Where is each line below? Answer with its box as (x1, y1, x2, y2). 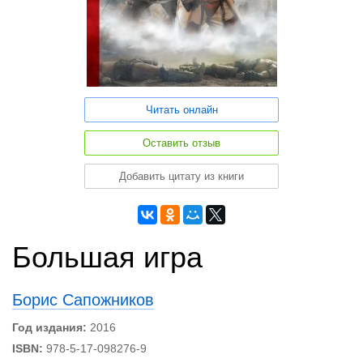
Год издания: (12, 321, 87, 334)
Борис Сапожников (12, 291, 154, 309)
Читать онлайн (145, 104, 218, 116)
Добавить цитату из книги (119, 170, 244, 182)
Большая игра (12, 241, 203, 274)
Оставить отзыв (143, 137, 220, 149)
